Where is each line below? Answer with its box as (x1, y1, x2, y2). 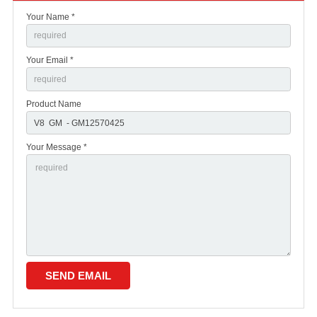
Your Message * (26, 142, 87, 153)
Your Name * (26, 11, 75, 22)
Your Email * (26, 55, 74, 66)
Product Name (26, 98, 81, 109)
